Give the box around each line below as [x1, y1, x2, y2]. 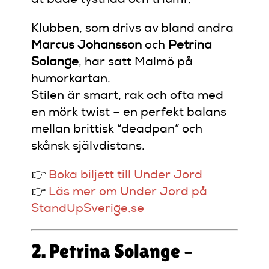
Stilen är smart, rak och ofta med [31, 90, 224, 103]
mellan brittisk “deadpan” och [31, 124, 203, 136]
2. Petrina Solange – [31, 240, 193, 262]
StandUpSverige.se [31, 203, 145, 216]
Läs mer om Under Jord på [49, 186, 208, 199]
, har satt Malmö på [79, 56, 193, 69]
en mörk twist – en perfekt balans [31, 107, 227, 119]
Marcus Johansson [31, 40, 142, 52]
